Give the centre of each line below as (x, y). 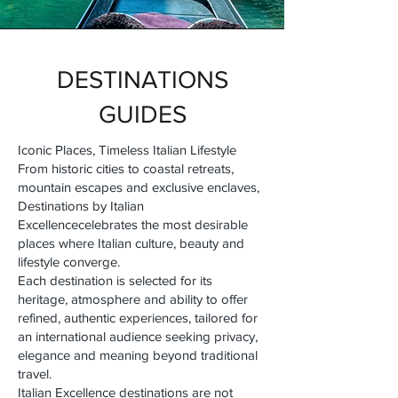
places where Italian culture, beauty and (131, 243)
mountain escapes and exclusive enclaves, (139, 187)
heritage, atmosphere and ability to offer (133, 298)
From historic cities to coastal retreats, (126, 168)
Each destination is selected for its (115, 280)
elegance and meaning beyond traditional (138, 354)
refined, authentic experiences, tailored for (138, 317)
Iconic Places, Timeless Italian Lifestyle (127, 149)
